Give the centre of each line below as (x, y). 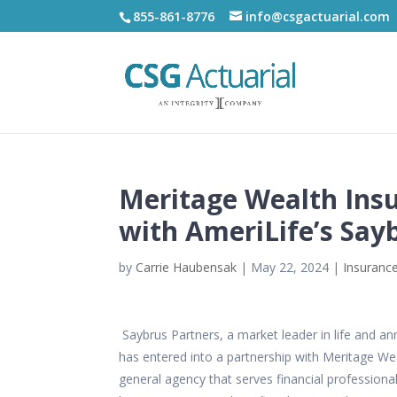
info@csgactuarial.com (318, 16)
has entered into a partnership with (219, 357)
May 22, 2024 (290, 267)
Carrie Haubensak (187, 267)
